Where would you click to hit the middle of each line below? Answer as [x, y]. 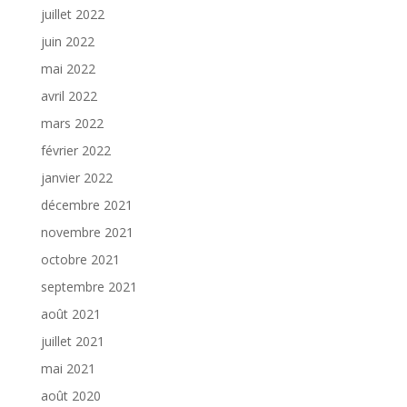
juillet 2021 [72, 341]
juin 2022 [67, 41]
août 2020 [70, 395]
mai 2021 [68, 368]
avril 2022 [69, 95]
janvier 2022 [76, 177]
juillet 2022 [72, 14]
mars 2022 [72, 123]
